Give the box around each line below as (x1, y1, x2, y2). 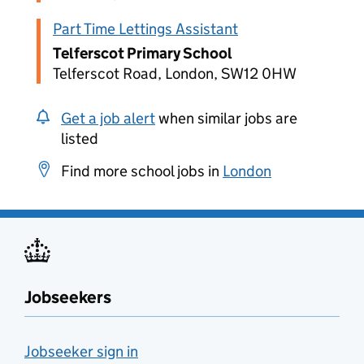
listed (61, 129, 98, 148)
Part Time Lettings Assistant (53, 19, 238, 38)
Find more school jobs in (61, 162, 223, 180)
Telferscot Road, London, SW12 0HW (53, 64, 297, 83)
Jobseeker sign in (24, 342, 138, 361)
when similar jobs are (155, 109, 297, 128)
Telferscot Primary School (53, 44, 232, 63)
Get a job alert (61, 109, 155, 128)
